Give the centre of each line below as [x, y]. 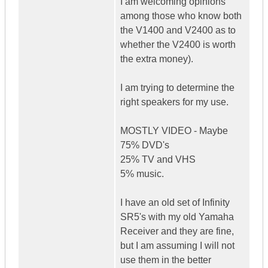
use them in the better [166, 260]
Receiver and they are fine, [177, 232]
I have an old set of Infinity [175, 203]
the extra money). [157, 59]
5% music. [142, 174]
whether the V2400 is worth [178, 45]
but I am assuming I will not [177, 246]
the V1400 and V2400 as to [178, 31]
